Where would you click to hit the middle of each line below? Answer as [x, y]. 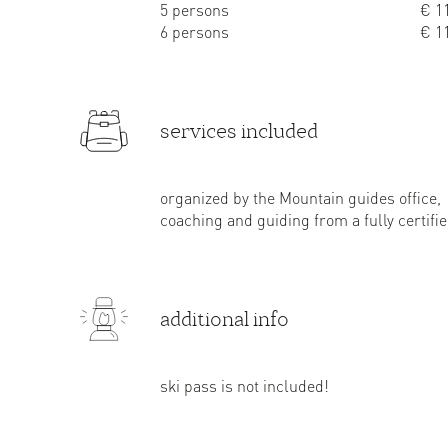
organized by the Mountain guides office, [300, 197]
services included [239, 131]
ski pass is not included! [244, 385]
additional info [224, 319]
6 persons [194, 31]
